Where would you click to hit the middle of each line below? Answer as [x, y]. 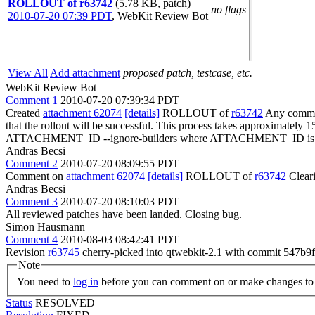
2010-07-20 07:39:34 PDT [120, 100]
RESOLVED [65, 302]
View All [28, 73]
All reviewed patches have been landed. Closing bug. [124, 214]
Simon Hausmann [45, 227]
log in [86, 281]
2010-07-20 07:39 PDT [60, 16]
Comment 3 [32, 201]
